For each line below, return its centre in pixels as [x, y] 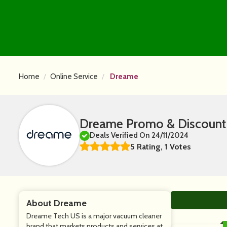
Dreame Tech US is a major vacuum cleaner [94, 216]
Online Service [74, 77]
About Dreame [56, 203]
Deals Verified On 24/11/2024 [139, 135]
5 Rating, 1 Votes [161, 147]
